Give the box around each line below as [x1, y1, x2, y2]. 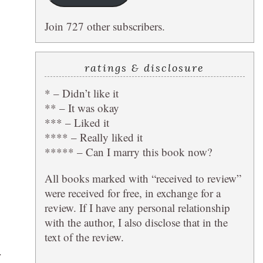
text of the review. [44, 229, 124, 244]
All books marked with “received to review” [44, 170, 241, 186]
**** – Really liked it [44, 129, 143, 144]
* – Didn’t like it [44, 85, 119, 100]
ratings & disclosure [85, 60, 205, 75]
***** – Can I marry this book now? [44, 144, 212, 159]
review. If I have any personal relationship [44, 200, 230, 215]
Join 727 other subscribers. [44, 18, 165, 33]
